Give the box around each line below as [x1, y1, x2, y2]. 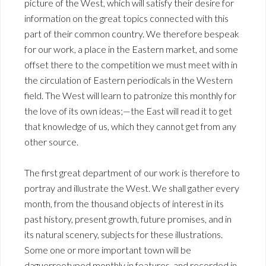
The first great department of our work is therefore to [24, 167, 240, 179]
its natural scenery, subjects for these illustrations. [24, 229, 223, 240]
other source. [24, 136, 78, 148]
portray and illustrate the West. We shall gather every [24, 182, 239, 194]
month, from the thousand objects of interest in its [24, 198, 224, 210]
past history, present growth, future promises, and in [24, 213, 232, 225]
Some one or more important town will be [24, 244, 191, 256]
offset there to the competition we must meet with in [24, 59, 237, 71]
